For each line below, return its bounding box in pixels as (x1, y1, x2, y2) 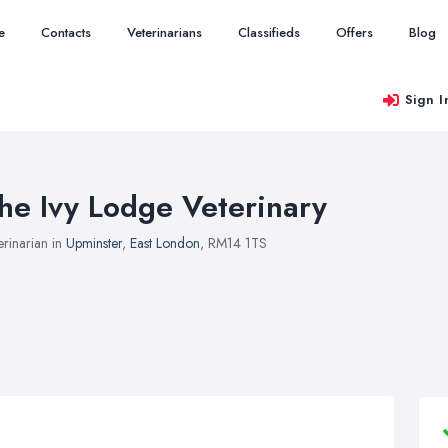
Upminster (66, 233, 122, 253)
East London (130, 233, 200, 253)
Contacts (41, 23, 91, 42)
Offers (336, 23, 373, 42)
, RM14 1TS (200, 233, 267, 253)
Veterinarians (127, 23, 202, 42)
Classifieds (238, 23, 300, 42)
